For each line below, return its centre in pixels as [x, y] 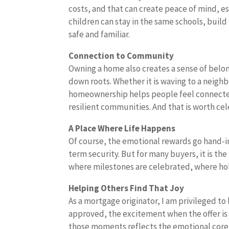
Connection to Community [121, 56]
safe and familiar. [99, 34]
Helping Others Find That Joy [127, 188]
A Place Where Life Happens [122, 128]
